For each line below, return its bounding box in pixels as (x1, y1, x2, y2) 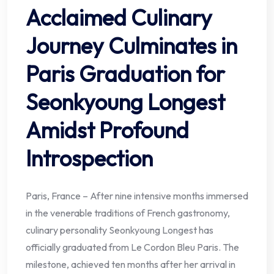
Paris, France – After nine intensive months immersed (26, 189, 248, 202)
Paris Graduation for (26, 59, 225, 87)
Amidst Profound (26, 116, 189, 144)
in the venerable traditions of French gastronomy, (26, 206, 230, 219)
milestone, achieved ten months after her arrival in (26, 257, 235, 270)
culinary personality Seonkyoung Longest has (26, 223, 213, 236)
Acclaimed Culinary (26, 3, 212, 31)
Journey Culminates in (26, 31, 237, 59)
